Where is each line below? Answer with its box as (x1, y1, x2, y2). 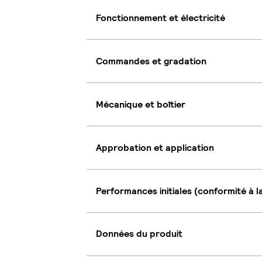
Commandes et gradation (96, 54, 206, 67)
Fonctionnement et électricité (96, 11, 225, 24)
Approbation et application (96, 141, 214, 154)
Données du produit (96, 227, 182, 240)
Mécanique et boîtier (96, 98, 185, 111)
